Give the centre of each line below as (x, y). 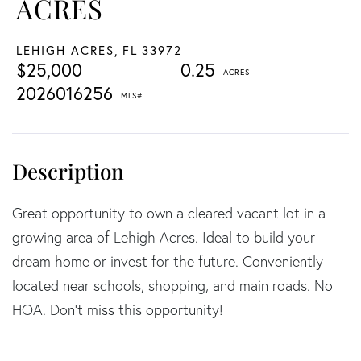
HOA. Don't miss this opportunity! (118, 309)
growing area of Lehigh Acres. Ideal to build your (164, 237)
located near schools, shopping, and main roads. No (172, 285)
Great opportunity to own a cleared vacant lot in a (169, 213)
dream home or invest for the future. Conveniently (168, 261)
